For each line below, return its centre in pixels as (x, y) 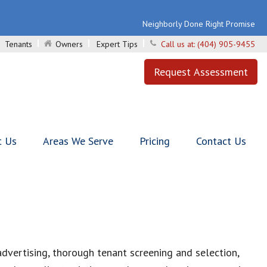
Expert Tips (117, 44)
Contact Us (221, 141)
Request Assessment (201, 72)
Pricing (155, 141)
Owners (69, 44)
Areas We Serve (78, 141)
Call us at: (179, 44)
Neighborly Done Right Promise (199, 24)
